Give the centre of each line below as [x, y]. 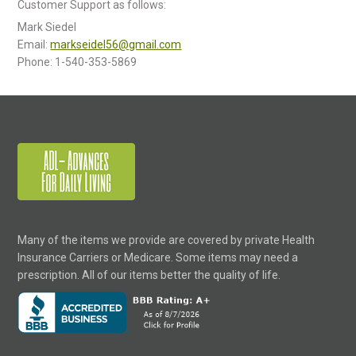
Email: [34, 44]
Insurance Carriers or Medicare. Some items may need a [158, 257]
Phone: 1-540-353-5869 [77, 62]
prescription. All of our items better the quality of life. [149, 275]
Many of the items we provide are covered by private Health [166, 240]
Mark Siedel [47, 27]
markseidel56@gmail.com [116, 44]
